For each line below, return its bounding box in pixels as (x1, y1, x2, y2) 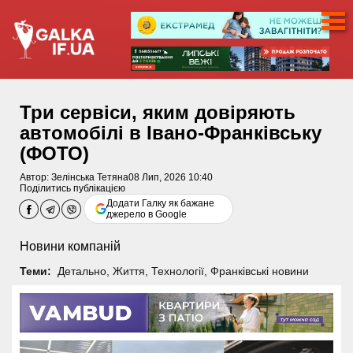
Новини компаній (20, 240, 121, 254)
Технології (150, 264, 204, 277)
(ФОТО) (20, 143, 89, 165)
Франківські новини (210, 264, 309, 277)
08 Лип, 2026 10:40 (128, 172, 213, 184)
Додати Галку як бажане (106, 198, 215, 210)
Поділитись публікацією (20, 183, 125, 195)
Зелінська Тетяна (51, 172, 128, 184)
